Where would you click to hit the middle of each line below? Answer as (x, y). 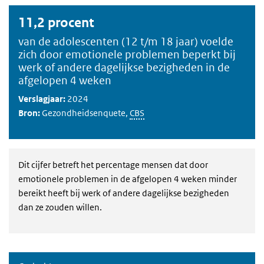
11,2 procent (56, 23)
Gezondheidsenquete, (85, 113)
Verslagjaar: (42, 99)
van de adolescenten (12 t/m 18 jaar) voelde (126, 42)
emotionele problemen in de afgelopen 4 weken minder (128, 179)
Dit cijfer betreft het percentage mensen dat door (113, 165)
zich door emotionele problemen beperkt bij (127, 55)
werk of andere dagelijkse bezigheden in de (124, 67)
